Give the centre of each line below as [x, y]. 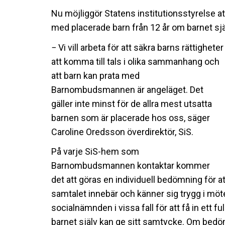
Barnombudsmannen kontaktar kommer [131, 165]
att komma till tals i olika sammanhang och [135, 61]
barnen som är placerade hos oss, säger [131, 118]
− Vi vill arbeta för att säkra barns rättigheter [137, 47]
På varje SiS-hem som [95, 151]
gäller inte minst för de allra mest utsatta [132, 103]
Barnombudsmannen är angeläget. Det [127, 89]
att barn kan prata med [95, 75]
